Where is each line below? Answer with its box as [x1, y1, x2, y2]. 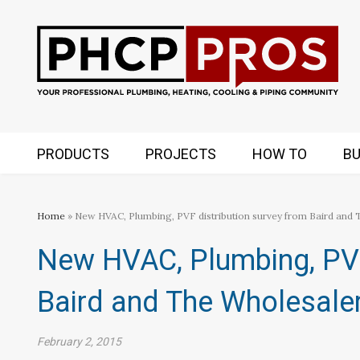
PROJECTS [145, 145, 216, 162]
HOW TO [252, 145, 307, 162]
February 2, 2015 [37, 335, 121, 348]
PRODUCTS [37, 145, 109, 162]
